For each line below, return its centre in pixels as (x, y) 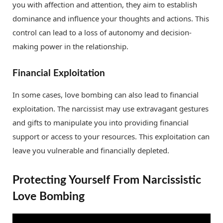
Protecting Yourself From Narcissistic (107, 180)
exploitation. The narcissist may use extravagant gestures (111, 108)
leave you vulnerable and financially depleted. (91, 150)
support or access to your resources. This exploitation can (111, 136)
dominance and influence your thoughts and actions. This (111, 19)
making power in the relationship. (70, 47)
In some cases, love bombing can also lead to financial (106, 94)
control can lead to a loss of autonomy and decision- (102, 33)
